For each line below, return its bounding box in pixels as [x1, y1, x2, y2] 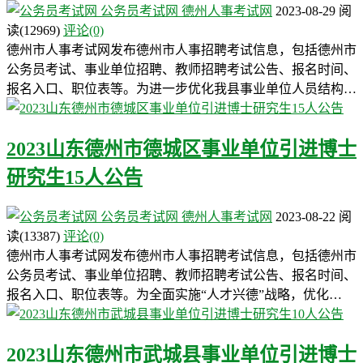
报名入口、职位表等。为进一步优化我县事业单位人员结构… [6, 82, 357, 96]
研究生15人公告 [6, 167, 143, 189]
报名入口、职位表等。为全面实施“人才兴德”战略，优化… [6, 288, 342, 302]
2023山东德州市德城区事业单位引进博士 [6, 139, 357, 160]
